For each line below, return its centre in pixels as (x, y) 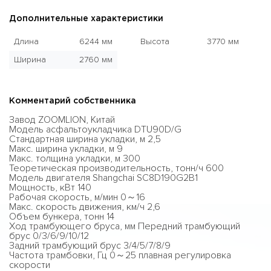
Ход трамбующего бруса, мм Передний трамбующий (125, 226)
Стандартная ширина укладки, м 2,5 (85, 139)
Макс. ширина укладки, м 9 (66, 149)
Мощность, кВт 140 (50, 188)
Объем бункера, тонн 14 (62, 217)
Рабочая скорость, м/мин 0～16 (77, 197)
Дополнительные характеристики (86, 19)
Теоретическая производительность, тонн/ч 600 (116, 168)
